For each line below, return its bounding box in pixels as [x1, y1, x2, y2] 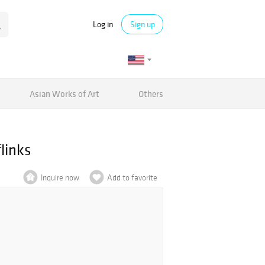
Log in [93, 18, 113, 30]
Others [138, 88, 163, 99]
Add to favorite [107, 173, 157, 183]
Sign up [130, 19, 155, 30]
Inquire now [41, 173, 79, 183]
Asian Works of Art [30, 88, 100, 99]
